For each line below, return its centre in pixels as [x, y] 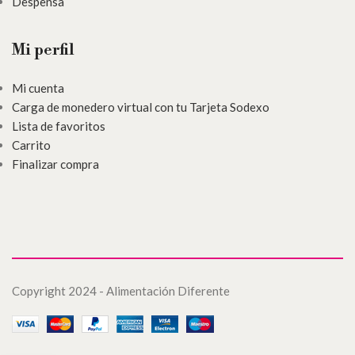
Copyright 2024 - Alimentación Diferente [121, 290]
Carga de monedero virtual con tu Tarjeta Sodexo [141, 107]
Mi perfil [43, 50]
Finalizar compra [55, 164]
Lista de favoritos [59, 126]
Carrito [31, 145]
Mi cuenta [38, 88]
